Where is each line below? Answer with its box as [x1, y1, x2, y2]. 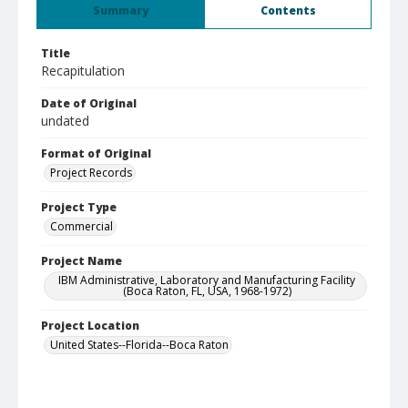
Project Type [41, 199, 117, 215]
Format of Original [41, 146, 151, 161]
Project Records [50, 165, 132, 180]
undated [41, 112, 89, 129]
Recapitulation [41, 62, 125, 79]
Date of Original [41, 96, 137, 111]
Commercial [50, 219, 113, 234]
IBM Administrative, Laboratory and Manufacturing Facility [58, 272, 355, 288]
